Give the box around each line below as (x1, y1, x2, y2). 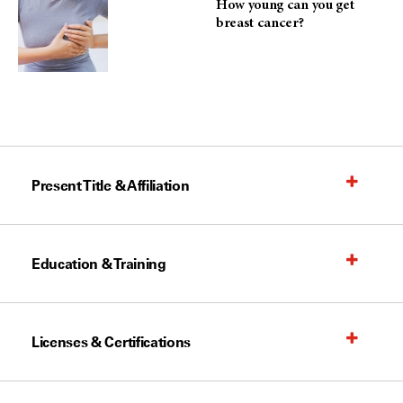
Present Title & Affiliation (31, 176, 190, 195)
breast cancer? (216, 16, 304, 31)
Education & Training (31, 255, 166, 273)
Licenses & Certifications (31, 333, 191, 352)
